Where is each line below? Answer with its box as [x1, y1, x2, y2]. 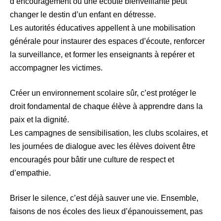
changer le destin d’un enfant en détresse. [10, 10, 156, 19]
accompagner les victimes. [10, 63, 103, 72]
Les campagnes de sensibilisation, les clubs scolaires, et [10, 128, 208, 137]
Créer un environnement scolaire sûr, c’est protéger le [10, 88, 196, 97]
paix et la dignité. [10, 115, 69, 124]
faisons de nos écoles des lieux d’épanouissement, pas [10, 207, 203, 216]
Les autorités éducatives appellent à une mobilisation [10, 23, 195, 32]
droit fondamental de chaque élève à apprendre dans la [10, 102, 203, 110]
